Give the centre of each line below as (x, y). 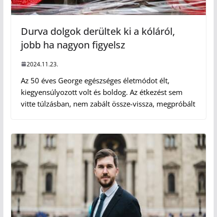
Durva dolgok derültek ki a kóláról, (98, 31)
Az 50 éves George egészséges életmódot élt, (95, 80)
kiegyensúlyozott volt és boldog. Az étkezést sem (101, 92)
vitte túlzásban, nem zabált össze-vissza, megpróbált (108, 103)
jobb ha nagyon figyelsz (73, 45)
